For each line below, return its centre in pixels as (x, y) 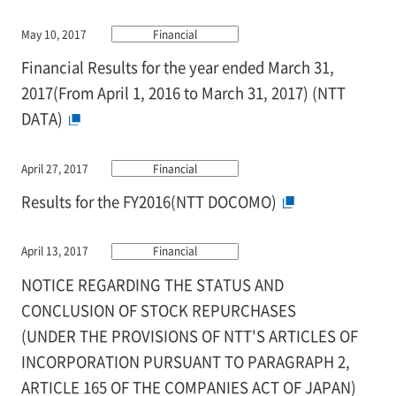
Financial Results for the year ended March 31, (177, 67)
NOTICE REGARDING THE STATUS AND (152, 284)
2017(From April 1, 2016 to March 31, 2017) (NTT (183, 93)
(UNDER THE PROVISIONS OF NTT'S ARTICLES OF (189, 335)
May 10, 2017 (53, 34)
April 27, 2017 (54, 168)
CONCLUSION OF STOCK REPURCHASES (158, 310)
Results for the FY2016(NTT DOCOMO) (148, 201)
